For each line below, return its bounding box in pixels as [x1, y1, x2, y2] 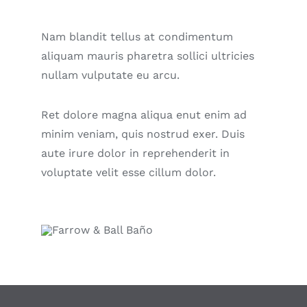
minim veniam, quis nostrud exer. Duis [41, 127, 245, 140]
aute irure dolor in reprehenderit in [41, 147, 230, 160]
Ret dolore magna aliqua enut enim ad [41, 108, 247, 121]
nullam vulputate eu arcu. [41, 69, 180, 82]
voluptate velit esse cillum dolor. [41, 166, 216, 179]
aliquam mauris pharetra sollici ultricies [41, 49, 254, 62]
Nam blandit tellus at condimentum [41, 30, 233, 43]
